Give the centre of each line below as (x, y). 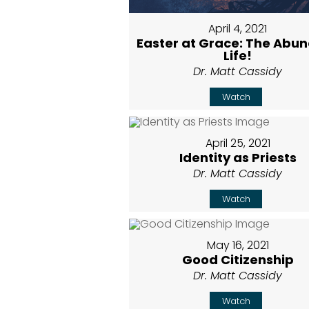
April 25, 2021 (238, 143)
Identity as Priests (238, 158)
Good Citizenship (238, 260)
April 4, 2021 (238, 29)
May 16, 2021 (238, 246)
